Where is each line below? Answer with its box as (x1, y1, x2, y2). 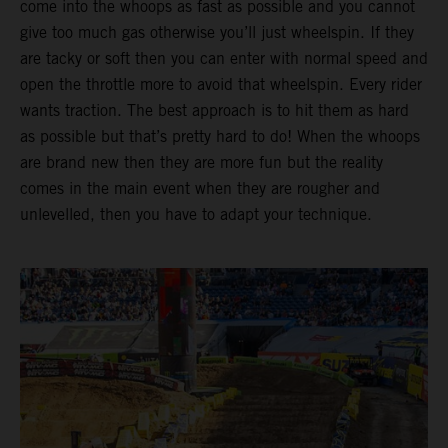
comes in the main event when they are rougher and (20, 179, 380, 199)
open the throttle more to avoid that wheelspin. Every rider (20, 75, 422, 95)
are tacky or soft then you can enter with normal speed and (20, 49, 428, 69)
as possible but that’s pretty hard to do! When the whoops (20, 127, 420, 147)
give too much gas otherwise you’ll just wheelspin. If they (20, 23, 414, 43)
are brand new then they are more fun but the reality (20, 153, 383, 173)
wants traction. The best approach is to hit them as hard (20, 101, 409, 121)
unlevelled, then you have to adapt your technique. (20, 205, 372, 225)
